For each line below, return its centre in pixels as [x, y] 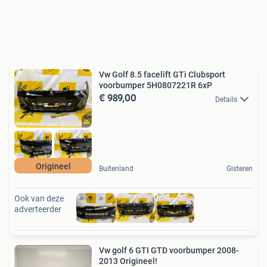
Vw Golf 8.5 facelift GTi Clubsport [162, 75]
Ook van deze [39, 199]
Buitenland [116, 169]
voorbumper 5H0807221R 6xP [156, 86]
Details [226, 99]
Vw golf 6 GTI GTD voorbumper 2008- [169, 251]
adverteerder [38, 209]
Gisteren [240, 169]
